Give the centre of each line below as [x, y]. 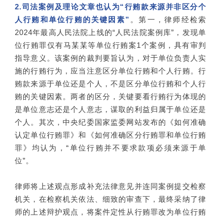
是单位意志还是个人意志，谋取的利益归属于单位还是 [110, 109]
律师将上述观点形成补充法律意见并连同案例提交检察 [110, 186]
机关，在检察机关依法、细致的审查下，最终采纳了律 [110, 199]
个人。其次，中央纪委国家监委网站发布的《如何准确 [110, 122]
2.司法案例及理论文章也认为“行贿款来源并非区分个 [110, 6]
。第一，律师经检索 [168, 19]
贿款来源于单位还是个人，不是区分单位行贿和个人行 [110, 83]
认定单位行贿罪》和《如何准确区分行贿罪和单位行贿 [110, 135]
